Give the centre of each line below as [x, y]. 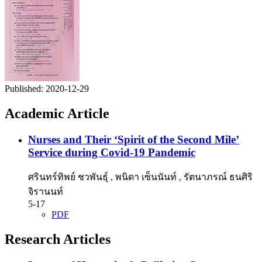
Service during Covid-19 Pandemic [112, 152]
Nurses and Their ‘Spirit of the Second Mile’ [134, 139]
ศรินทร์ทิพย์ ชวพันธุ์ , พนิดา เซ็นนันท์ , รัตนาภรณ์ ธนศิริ [140, 177]
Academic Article [57, 113]
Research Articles [58, 239]
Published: [25, 88]
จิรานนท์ [46, 192]
